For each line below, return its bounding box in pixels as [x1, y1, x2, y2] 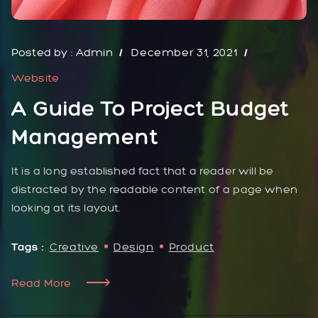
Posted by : [11, 45, 76, 59]
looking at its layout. [11, 200, 121, 214]
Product [168, 239, 215, 253]
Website [11, 70, 60, 84]
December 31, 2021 [131, 45, 238, 59]
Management [11, 122, 159, 150]
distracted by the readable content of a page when [11, 182, 297, 196]
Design [113, 239, 154, 253]
